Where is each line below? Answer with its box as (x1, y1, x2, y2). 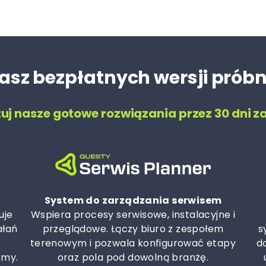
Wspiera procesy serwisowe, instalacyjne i (30, 208, 236, 221)
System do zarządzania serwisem (44, 194, 222, 207)
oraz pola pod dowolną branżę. (57, 251, 209, 264)
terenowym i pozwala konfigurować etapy (30, 236, 236, 250)
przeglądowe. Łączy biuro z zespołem (42, 222, 224, 236)
